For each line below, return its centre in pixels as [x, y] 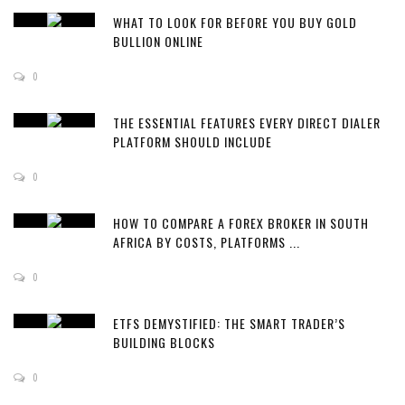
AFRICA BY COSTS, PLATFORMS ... [207, 242]
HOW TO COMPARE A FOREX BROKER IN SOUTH [241, 223]
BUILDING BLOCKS [164, 343]
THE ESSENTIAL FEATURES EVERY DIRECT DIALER [247, 123]
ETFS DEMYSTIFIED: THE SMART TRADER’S [229, 324]
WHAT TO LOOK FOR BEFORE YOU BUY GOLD [235, 23]
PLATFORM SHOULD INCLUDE [193, 142]
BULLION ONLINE [158, 42]
